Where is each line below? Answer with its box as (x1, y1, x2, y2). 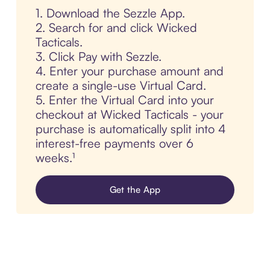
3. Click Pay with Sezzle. (35, 49, 162, 64)
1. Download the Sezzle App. (35, 5, 185, 21)
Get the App (109, 184, 161, 196)
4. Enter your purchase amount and (35, 63, 224, 79)
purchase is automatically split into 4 (35, 121, 226, 137)
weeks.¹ (35, 150, 75, 166)
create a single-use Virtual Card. (35, 78, 206, 93)
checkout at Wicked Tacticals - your (35, 107, 224, 122)
